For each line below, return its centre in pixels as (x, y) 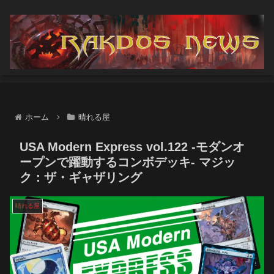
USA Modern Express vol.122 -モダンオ (132, 147)
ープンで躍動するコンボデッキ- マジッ (128, 162)
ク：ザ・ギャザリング (81, 178)
